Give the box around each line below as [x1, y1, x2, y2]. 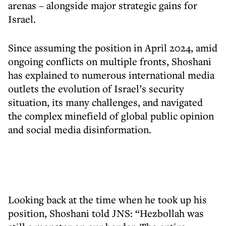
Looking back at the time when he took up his [8, 193, 207, 206]
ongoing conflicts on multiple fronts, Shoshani [8, 54, 211, 68]
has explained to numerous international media [8, 68, 214, 82]
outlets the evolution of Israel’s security [8, 82, 184, 95]
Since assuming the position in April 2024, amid [8, 41, 217, 54]
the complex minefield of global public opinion [8, 109, 214, 123]
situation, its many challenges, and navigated [8, 95, 203, 109]
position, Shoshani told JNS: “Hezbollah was [8, 206, 204, 220]
